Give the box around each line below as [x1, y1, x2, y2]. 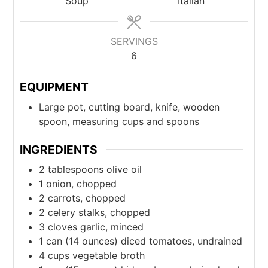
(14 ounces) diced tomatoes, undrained [65, 235, 243, 248]
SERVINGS [110, 35, 158, 48]
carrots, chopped [48, 192, 126, 205]
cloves [48, 221, 78, 233]
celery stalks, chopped [48, 206, 151, 219]
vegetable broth [72, 249, 145, 262]
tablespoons [48, 163, 104, 176]
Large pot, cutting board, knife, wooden [39, 100, 220, 113]
